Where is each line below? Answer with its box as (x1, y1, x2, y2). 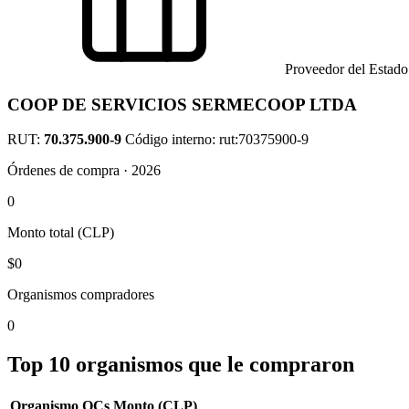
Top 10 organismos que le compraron (7, 352, 354, 377)
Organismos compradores (7, 287, 154, 303)
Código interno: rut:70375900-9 (125, 131, 309, 148)
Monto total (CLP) (7, 225, 114, 241)
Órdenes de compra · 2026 (7, 163, 161, 179)
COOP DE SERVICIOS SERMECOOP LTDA (7, 94, 357, 114)
